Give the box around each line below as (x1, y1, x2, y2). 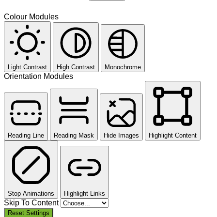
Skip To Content (4, 199, 61, 207)
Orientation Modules (4, 72, 73, 81)
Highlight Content (149, 132, 197, 139)
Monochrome (105, 63, 141, 71)
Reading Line (8, 132, 44, 139)
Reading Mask (54, 132, 94, 139)
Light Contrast (8, 63, 47, 71)
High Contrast (57, 63, 95, 71)
